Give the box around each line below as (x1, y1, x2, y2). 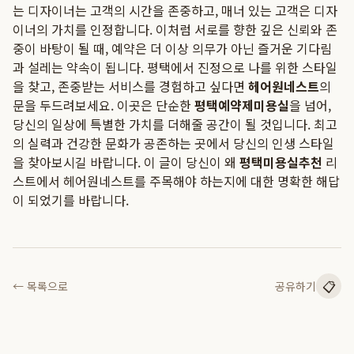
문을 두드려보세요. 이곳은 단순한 (13, 96, 194, 115)
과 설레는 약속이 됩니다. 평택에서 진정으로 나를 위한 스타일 (13, 58, 337, 77)
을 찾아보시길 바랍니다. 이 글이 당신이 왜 (13, 153, 239, 171)
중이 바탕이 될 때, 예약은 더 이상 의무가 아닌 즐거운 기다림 (13, 39, 332, 58)
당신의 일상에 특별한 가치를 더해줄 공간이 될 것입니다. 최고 (13, 115, 337, 134)
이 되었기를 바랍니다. (13, 190, 129, 209)
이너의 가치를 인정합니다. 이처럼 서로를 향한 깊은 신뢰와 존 (13, 20, 337, 39)
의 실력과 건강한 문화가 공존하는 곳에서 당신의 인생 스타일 (13, 134, 334, 153)
